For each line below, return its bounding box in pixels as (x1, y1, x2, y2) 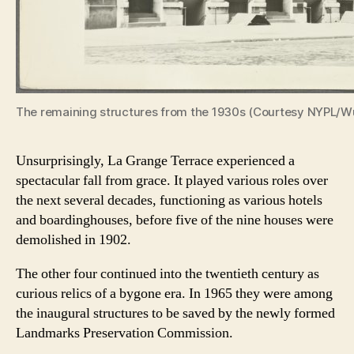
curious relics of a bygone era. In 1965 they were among (16, 284, 333, 303)
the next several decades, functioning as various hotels (16, 190, 322, 209)
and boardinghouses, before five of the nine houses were (16, 210, 333, 229)
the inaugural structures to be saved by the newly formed (16, 303, 335, 322)
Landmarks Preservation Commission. (16, 323, 233, 342)
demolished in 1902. (16, 230, 131, 249)
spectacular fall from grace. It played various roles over (16, 171, 328, 190)
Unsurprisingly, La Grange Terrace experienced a (16, 151, 295, 170)
